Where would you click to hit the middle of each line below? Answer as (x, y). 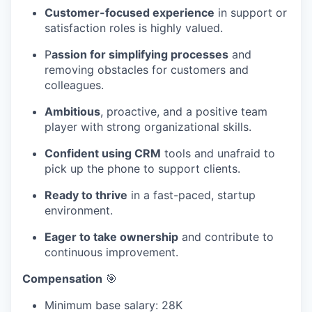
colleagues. (74, 85)
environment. (79, 210)
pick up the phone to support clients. (142, 168)
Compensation (62, 278)
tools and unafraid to (218, 153)
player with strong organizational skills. (148, 126)
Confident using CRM (103, 153)
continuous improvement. (111, 252)
